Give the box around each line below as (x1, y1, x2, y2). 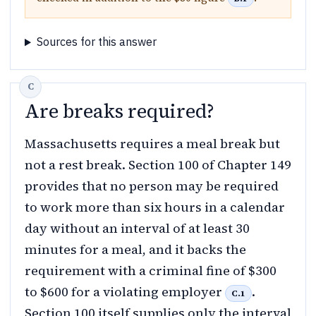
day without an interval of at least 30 (25, 219, 250, 238)
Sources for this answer (36, 35, 157, 49)
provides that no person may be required (25, 177, 279, 195)
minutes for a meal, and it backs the (25, 241, 246, 259)
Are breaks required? (25, 98, 214, 125)
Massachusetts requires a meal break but (25, 135, 280, 153)
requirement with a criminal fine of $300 (25, 262, 276, 280)
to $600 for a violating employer (25, 283, 225, 301)
